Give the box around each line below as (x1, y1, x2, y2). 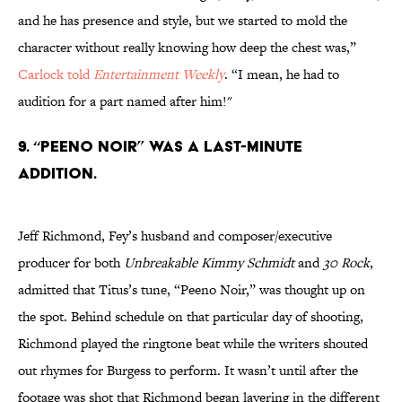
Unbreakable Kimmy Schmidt (124, 253, 294, 273)
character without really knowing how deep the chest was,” (18, 38, 356, 57)
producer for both (18, 253, 124, 273)
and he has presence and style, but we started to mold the (18, 11, 347, 31)
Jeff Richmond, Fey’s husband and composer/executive (18, 226, 332, 246)
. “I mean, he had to (224, 65, 339, 84)
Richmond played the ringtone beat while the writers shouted (18, 334, 368, 354)
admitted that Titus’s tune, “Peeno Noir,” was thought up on (18, 280, 365, 300)
